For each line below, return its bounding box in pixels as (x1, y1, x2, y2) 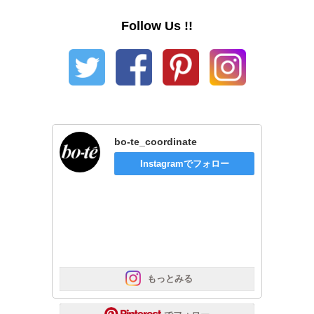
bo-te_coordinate (114, 136, 197, 147)
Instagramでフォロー (139, 158, 229, 169)
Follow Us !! (121, 19, 193, 33)
